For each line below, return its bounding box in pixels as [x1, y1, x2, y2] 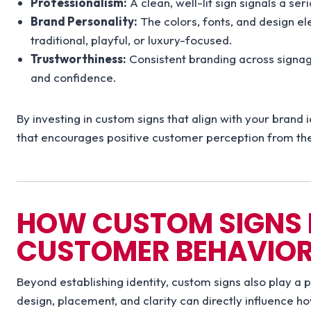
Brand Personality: [31, 14, 138, 29]
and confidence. [31, 70, 117, 85]
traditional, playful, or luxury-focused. [31, 33, 233, 48]
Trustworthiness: [31, 51, 127, 67]
